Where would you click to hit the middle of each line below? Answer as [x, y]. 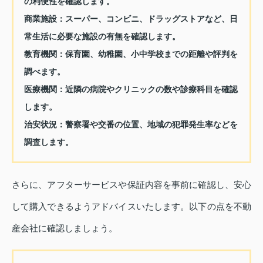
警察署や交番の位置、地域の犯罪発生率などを [151, 125]
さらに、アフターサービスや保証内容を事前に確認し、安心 [131, 185]
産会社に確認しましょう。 [65, 228]
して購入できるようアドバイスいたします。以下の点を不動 [131, 207]
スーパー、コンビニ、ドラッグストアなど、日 [151, 19]
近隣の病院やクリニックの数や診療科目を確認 [151, 90]
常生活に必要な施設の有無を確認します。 [102, 37]
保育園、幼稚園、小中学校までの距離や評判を [151, 54]
